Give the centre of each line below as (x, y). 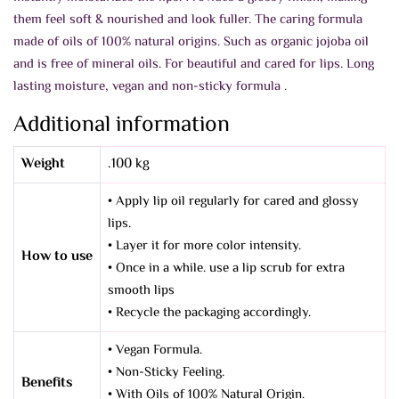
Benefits (47, 383)
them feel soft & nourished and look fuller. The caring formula (188, 20)
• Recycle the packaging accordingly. (209, 313)
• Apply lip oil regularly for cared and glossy (233, 202)
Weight (43, 164)
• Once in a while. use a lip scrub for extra (226, 269)
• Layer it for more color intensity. (204, 246)
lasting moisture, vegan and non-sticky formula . (150, 87)
